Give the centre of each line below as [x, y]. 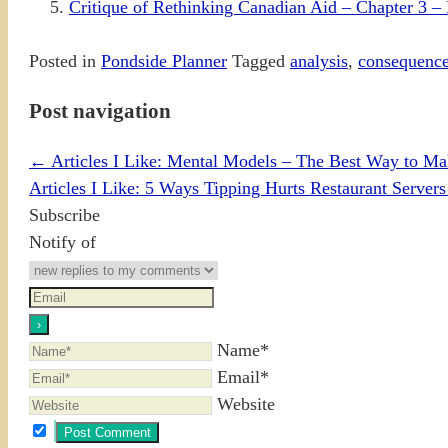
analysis [319, 61]
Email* [243, 377]
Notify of [62, 242]
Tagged [258, 61]
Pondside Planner [164, 61]
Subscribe [64, 215]
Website [246, 404]
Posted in [62, 61]
